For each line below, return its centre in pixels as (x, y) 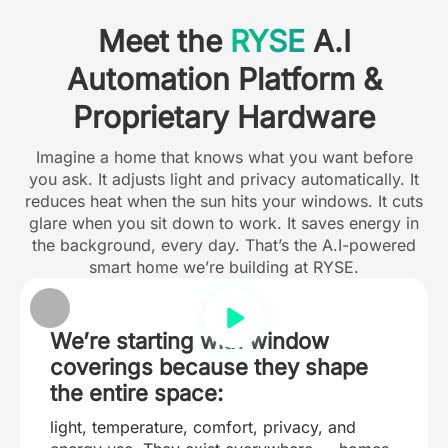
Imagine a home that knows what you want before (224, 157)
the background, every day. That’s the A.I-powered (224, 245)
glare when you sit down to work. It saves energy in (224, 223)
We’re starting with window (189, 341)
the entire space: (136, 393)
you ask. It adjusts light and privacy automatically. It (224, 179)
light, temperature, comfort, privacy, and (203, 427)
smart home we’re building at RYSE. (224, 267)
